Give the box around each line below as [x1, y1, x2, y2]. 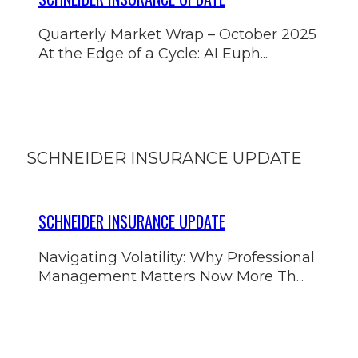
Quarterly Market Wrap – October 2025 [38, 26, 316, 44]
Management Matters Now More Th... [38, 267, 304, 285]
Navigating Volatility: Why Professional [38, 248, 315, 266]
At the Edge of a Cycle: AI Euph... [38, 45, 268, 63]
